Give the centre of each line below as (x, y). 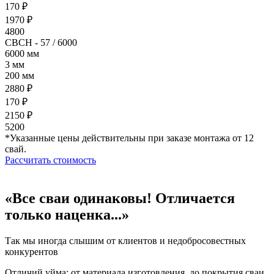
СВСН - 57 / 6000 (41, 42)
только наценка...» (67, 214)
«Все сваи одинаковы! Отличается (120, 198)
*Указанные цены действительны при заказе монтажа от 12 (129, 138)
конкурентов (31, 251)
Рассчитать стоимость (50, 160)
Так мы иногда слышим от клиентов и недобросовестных (125, 240)
